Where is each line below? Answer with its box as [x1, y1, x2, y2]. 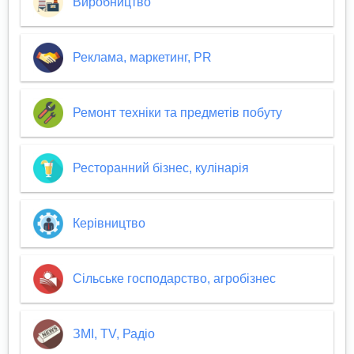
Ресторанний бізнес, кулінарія [72, 161, 249, 175]
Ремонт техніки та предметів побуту [72, 106, 282, 120]
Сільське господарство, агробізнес [72, 272, 276, 286]
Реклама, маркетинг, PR [72, 51, 212, 65]
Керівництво [72, 217, 145, 231]
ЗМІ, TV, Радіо [72, 327, 155, 341]
